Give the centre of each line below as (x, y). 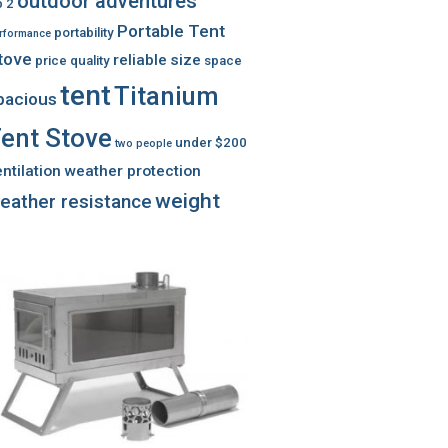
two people (143, 143)
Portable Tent (171, 31)
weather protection (132, 171)
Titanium (166, 96)
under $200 (211, 142)
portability (84, 32)
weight (187, 200)
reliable (140, 60)
